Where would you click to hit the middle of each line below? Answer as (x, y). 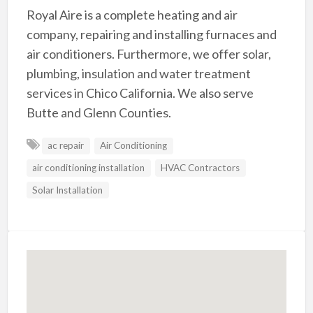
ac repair (66, 146)
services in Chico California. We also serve (140, 93)
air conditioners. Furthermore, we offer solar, (148, 54)
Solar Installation (68, 190)
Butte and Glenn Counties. (99, 113)
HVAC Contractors (201, 167)
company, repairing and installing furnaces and (151, 35)
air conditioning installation (89, 167)
